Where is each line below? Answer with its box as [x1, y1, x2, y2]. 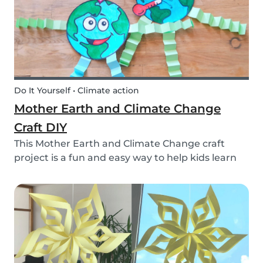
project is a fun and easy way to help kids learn [14, 152, 237, 164]
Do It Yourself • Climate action [14, 85, 139, 96]
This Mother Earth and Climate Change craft [14, 138, 225, 150]
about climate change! [14, 166, 122, 178]
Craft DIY [14, 120, 67, 135]
